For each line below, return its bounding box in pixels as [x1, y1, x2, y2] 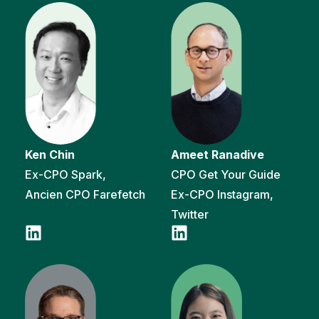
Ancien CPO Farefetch [25, 187, 145, 202]
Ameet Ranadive [171, 147, 264, 162]
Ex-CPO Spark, [25, 167, 106, 182]
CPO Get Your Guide [171, 167, 281, 182]
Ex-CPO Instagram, [171, 187, 273, 202]
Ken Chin [25, 147, 75, 162]
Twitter [171, 206, 209, 221]
